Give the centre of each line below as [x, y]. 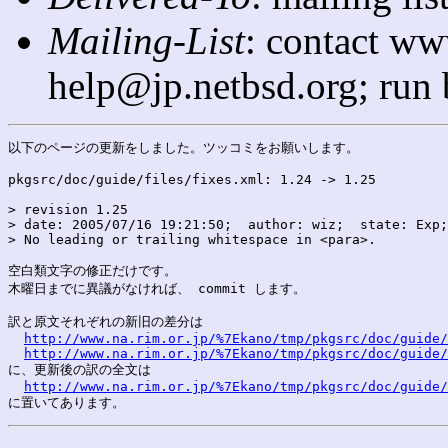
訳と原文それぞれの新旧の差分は [105, 321]
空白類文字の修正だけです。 [92, 270]
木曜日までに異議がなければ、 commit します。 [157, 288]
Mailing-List [146, 40]
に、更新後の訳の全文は [79, 369]
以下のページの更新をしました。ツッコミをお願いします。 [183, 147]
